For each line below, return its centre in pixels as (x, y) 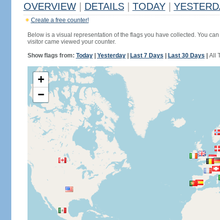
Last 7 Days (147, 55)
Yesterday (111, 55)
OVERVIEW (50, 6)
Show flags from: (52, 55)
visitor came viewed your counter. (71, 42)
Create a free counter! (60, 20)
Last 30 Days (186, 55)
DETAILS (104, 6)
